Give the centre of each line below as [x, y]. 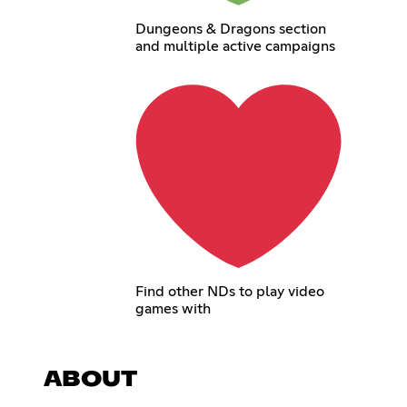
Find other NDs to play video [229, 292]
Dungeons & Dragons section [230, 29]
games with [173, 309]
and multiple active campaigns [235, 46]
